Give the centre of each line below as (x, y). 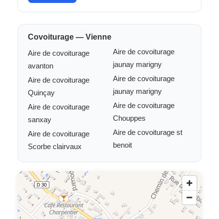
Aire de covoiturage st (148, 132)
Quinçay (41, 93)
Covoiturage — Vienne (70, 37)
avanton (41, 66)
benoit (122, 145)
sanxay (40, 120)
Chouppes (129, 118)
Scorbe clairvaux (55, 146)
